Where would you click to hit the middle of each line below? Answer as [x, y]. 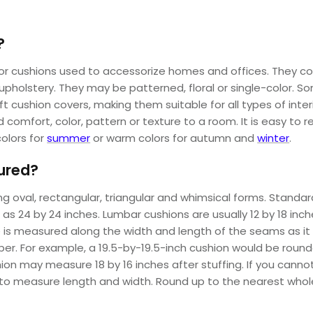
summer [69, 138]
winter [274, 138]
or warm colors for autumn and [174, 138]
